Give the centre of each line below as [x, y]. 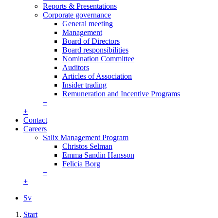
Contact [35, 120]
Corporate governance [77, 15]
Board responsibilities [95, 50]
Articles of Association [97, 76]
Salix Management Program [86, 137]
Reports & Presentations [80, 6]
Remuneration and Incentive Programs [121, 93]
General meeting [88, 23]
